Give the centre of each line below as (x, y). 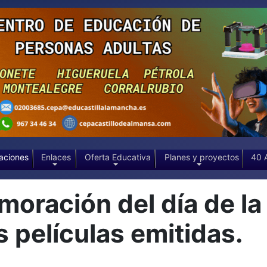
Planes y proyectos (201, 157)
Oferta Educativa (118, 157)
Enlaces (56, 157)
